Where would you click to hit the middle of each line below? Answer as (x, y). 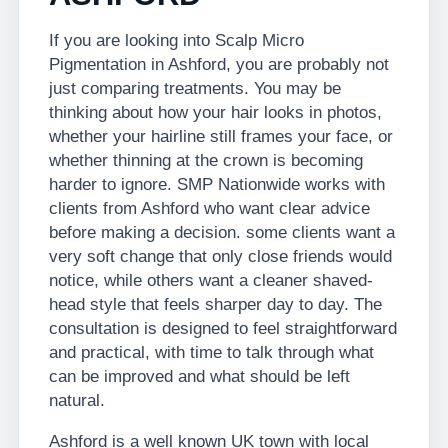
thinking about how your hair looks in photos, (215, 112)
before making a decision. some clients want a (222, 232)
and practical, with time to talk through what (211, 352)
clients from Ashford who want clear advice (209, 208)
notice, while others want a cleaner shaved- (211, 280)
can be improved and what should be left (199, 376)
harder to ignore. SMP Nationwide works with (217, 184)
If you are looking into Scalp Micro (176, 40)
